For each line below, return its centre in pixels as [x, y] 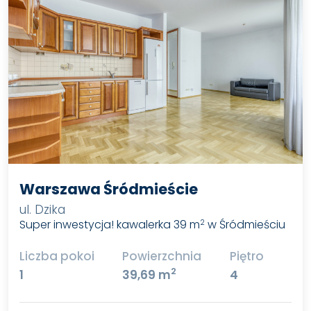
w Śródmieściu [245, 225]
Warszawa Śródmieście [108, 190]
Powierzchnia [162, 256]
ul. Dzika [42, 210]
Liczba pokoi [57, 256]
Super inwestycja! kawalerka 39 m [109, 225]
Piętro [246, 256]
